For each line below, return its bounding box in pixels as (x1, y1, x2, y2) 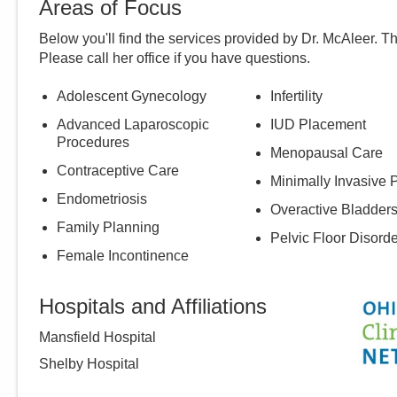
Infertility (269, 89, 323, 105)
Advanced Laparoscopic (57, 117, 209, 133)
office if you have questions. (133, 51, 310, 66)
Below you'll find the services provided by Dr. (39, 31, 323, 47)
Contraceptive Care (57, 163, 179, 179)
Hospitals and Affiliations (39, 294, 267, 319)
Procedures (57, 135, 129, 151)
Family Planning (57, 220, 160, 236)
